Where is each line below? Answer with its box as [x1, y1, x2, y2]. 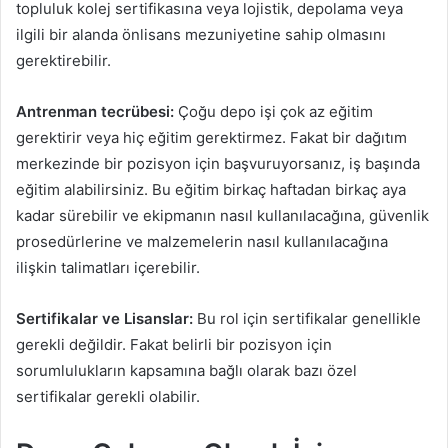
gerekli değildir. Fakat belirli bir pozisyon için [16, 335, 332, 355]
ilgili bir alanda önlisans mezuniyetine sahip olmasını [16, 25, 386, 45]
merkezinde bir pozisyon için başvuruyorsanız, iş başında [16, 154, 420, 174]
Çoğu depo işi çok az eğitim [174, 102, 373, 122]
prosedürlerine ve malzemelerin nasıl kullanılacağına [16, 232, 388, 252]
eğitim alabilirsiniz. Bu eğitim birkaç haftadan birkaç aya [16, 180, 406, 200]
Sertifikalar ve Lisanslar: [16, 309, 193, 329]
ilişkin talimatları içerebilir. [16, 258, 200, 278]
